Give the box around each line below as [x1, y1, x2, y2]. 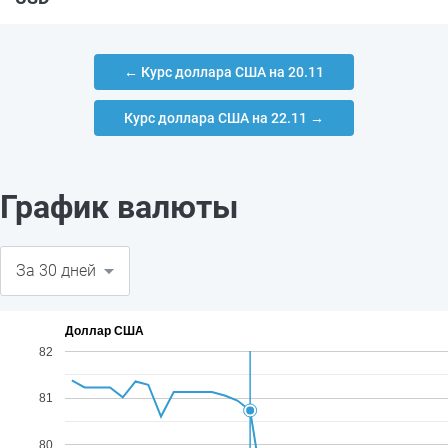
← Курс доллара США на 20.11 [124, 64, 324, 80]
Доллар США [65, 324, 144, 339]
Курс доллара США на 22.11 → [124, 110, 324, 126]
